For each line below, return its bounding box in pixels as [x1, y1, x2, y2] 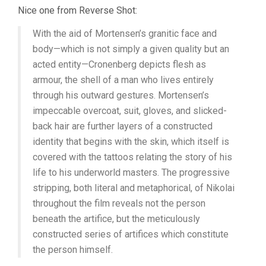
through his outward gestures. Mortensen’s [33, 90, 209, 101]
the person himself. [33, 244, 113, 255]
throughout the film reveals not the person [33, 198, 205, 209]
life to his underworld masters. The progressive [33, 167, 230, 178]
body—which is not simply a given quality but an [33, 43, 229, 55]
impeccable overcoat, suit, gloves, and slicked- [33, 105, 227, 116]
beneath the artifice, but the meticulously [33, 213, 200, 224]
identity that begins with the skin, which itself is [33, 136, 229, 147]
